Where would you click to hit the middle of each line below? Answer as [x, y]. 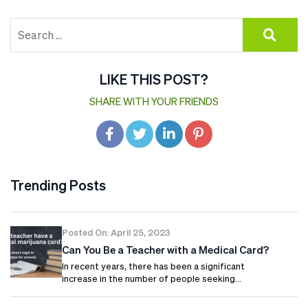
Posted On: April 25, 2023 [116, 232]
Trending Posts [58, 185]
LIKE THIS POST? [154, 79]
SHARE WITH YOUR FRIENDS [154, 101]
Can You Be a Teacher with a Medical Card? [165, 249]
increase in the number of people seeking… [152, 278]
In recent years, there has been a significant [153, 266]
